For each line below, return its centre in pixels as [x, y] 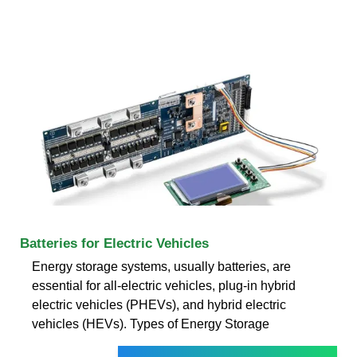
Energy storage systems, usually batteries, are [161, 266]
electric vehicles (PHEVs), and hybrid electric [159, 304]
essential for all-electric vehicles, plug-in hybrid [164, 285]
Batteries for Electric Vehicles [114, 243]
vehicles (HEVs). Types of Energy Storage [151, 324]
